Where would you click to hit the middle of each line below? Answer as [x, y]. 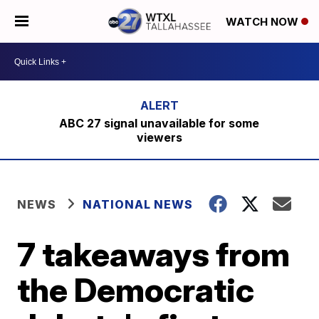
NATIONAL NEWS [138, 204]
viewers [159, 137]
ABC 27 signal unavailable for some [159, 123]
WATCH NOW [263, 22]
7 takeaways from [154, 254]
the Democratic [136, 290]
